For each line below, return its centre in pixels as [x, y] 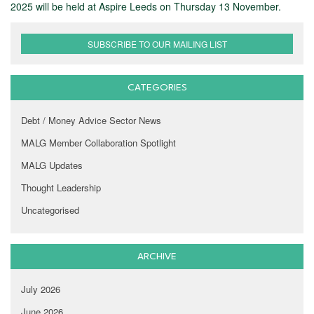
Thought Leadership [61, 188]
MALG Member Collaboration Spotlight [98, 143]
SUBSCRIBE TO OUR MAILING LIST [157, 44]
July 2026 [41, 289]
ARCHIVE [157, 257]
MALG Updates [52, 165]
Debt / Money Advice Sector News [91, 121]
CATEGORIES [157, 88]
